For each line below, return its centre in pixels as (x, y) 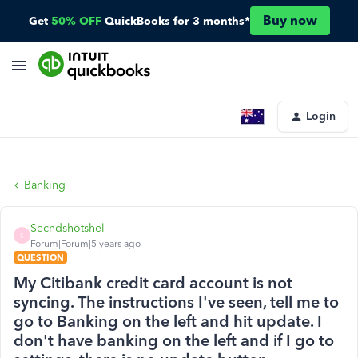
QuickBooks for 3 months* (177, 21)
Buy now (290, 20)
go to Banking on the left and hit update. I (168, 321)
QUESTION (40, 257)
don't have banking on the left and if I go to (174, 340)
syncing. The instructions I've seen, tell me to (176, 302)
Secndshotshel (68, 228)
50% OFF (76, 21)
